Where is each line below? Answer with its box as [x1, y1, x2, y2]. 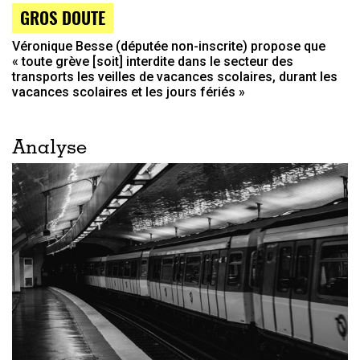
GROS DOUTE [20, 4, 105, 30]
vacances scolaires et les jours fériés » [12, 84, 245, 100]
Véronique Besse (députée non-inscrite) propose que [12, 38, 325, 54]
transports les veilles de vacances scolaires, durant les [12, 68, 337, 84]
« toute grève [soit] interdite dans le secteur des [12, 53, 293, 69]
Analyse [12, 139, 87, 159]
